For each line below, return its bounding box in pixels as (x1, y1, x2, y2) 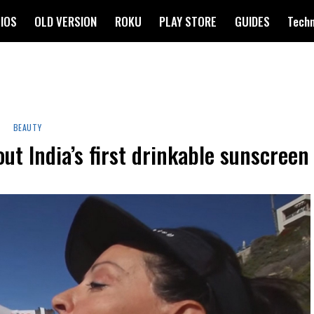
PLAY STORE (159, 12, 217, 30)
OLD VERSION (34, 12, 97, 30)
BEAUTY (13, 121, 42, 133)
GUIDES (234, 12, 270, 30)
